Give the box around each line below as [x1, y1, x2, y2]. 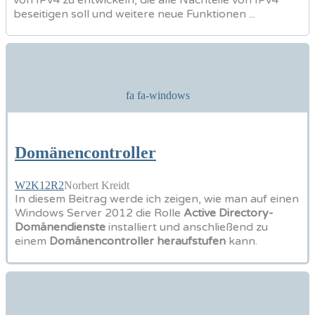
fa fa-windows [125, 89, 190, 101]
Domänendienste [15, 219, 108, 234]
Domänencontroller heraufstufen [49, 233, 226, 248]
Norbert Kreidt [64, 179, 129, 191]
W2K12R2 [15, 179, 64, 191]
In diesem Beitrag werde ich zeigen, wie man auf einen [15, 191, 299, 206]
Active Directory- [184, 205, 274, 220]
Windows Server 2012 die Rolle [15, 205, 184, 220]
